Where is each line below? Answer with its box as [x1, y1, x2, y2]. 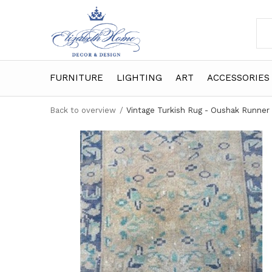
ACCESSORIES [207, 72, 270, 83]
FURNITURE [50, 72, 103, 83]
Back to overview [50, 106, 116, 115]
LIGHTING [117, 72, 162, 83]
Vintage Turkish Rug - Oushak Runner [126, 106, 270, 115]
